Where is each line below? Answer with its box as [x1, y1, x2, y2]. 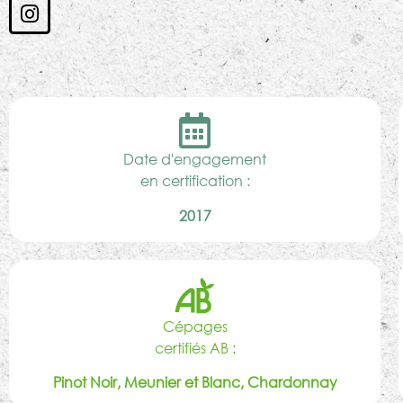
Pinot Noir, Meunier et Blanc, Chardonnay [52, 372, 337, 392]
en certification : [139, 171, 250, 191]
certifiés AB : [154, 337, 236, 357]
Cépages [162, 316, 228, 336]
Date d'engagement [123, 149, 267, 169]
